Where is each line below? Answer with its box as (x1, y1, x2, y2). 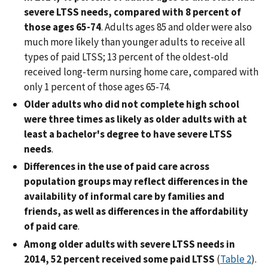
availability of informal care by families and (24, 190, 224, 203)
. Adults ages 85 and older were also (101, 20, 252, 33)
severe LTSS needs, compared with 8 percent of (24, 5, 241, 19)
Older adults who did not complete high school (24, 98, 239, 111)
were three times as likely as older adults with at (24, 112, 247, 126)
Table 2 (220, 252, 251, 266)
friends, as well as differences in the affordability (24, 205, 248, 218)
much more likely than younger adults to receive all (24, 35, 245, 48)
